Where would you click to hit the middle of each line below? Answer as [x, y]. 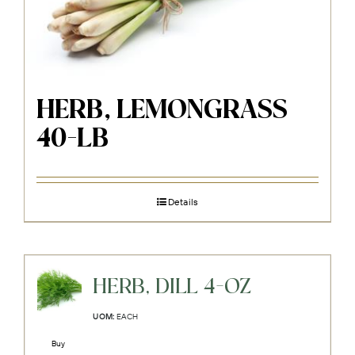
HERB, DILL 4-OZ [172, 287]
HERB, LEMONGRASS [162, 111]
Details [183, 201]
